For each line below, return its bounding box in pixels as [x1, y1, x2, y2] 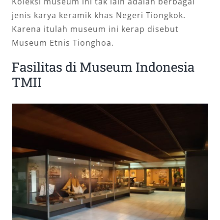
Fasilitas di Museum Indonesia [12, 58, 194, 75]
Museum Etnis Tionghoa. [12, 37, 114, 48]
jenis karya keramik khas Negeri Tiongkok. [12, 9, 186, 21]
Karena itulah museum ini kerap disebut [12, 23, 179, 34]
